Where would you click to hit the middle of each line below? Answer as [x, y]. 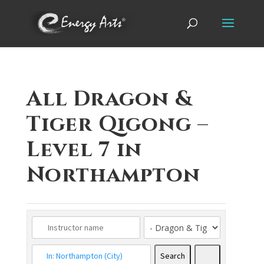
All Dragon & [109, 97]
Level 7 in [84, 148]
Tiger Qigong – [117, 123]
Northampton [113, 173]
